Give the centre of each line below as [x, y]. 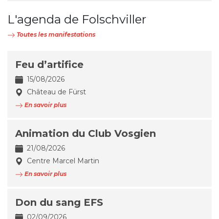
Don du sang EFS [59, 203]
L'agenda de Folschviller [77, 20]
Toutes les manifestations [55, 35]
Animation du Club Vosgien [86, 134]
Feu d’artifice [49, 65]
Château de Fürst [55, 92]
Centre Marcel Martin [62, 161]
